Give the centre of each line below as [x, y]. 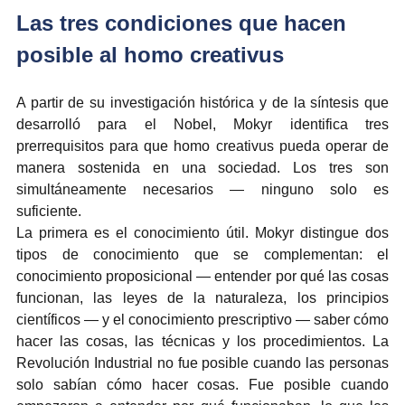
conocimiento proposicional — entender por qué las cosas [202, 276]
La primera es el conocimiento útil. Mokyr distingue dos [202, 232]
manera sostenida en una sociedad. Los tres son [202, 167]
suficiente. [49, 211]
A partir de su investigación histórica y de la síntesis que [202, 102]
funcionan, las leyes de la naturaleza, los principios [202, 297]
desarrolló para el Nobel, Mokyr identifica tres [202, 124]
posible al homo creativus [150, 54]
